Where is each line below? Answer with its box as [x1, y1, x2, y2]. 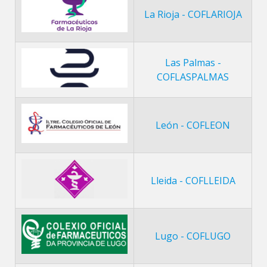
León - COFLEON [156, 118, 230, 132]
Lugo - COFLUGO [155, 229, 231, 243]
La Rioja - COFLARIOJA [144, 7, 242, 21]
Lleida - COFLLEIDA [150, 173, 235, 187]
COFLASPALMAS [157, 70, 229, 83]
